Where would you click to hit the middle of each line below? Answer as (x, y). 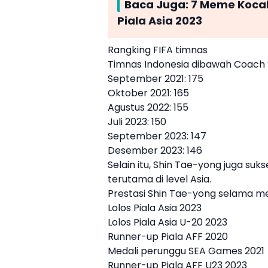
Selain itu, (130, 165)
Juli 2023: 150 (137, 122)
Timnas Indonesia (148, 65)
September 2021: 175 (156, 79)
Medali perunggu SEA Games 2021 (186, 251)
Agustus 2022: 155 (148, 108)
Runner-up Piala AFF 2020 (168, 237)
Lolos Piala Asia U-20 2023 (167, 223)
